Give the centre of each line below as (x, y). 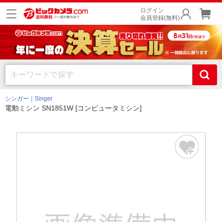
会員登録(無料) (160, 18)
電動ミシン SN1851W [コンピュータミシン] (73, 108)
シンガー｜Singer (29, 99)
